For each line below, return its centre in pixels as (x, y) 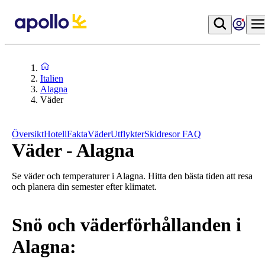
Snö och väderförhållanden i (127, 225)
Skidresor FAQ (173, 134)
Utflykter (127, 134)
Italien (52, 78)
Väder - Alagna (73, 150)
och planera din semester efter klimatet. (84, 187)
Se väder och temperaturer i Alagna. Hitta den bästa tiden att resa (132, 176)
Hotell (55, 134)
